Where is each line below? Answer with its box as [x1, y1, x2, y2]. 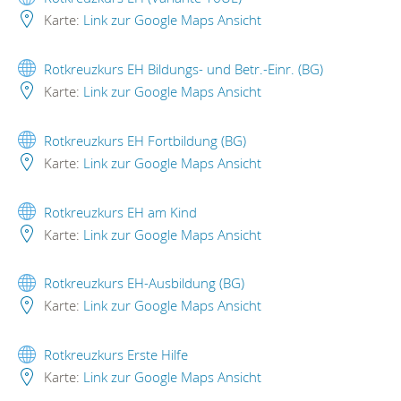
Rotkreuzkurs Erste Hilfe [44, 346, 188, 364]
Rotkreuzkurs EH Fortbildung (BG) [44, 131, 246, 149]
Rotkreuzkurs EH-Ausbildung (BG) [44, 274, 244, 293]
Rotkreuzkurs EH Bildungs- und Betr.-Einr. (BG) [44, 59, 323, 78]
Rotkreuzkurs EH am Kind [44, 202, 197, 221]
